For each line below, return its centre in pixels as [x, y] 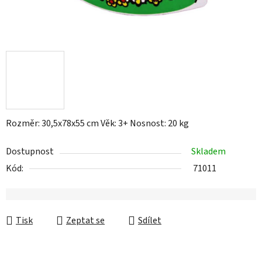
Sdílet [150, 221]
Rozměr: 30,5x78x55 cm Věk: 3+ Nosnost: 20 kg [97, 124]
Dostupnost [30, 152]
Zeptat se [85, 221]
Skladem [208, 152]
